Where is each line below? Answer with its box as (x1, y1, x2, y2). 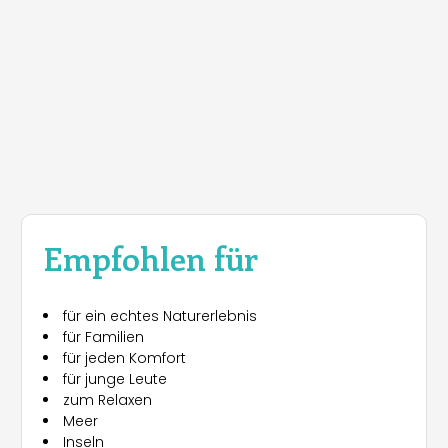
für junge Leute (63, 369, 167, 390)
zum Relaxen (63, 390, 152, 411)
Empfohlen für (43, 236, 258, 280)
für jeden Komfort (63, 348, 186, 369)
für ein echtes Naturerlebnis (63, 306, 257, 327)
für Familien (63, 327, 144, 348)
